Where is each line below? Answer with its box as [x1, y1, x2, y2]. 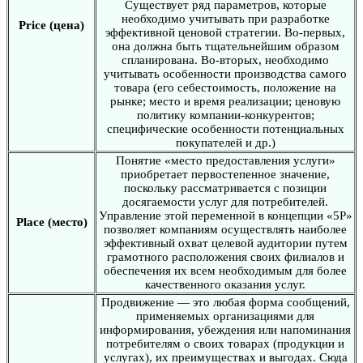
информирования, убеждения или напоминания [100, 322, 351, 336]
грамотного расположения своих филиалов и [106, 250, 344, 263]
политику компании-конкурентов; [136, 108, 314, 122]
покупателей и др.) [175, 135, 275, 149]
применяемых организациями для [136, 309, 314, 322]
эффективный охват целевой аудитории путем [103, 236, 348, 250]
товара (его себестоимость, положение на [114, 80, 336, 94]
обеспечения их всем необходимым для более [104, 263, 347, 277]
